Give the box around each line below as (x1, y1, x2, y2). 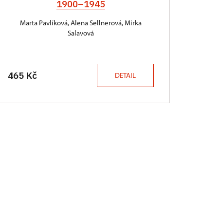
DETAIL (115, 71, 136, 80)
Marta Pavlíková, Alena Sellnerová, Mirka (20, 18, 142, 27)
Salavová (68, 28, 94, 37)
